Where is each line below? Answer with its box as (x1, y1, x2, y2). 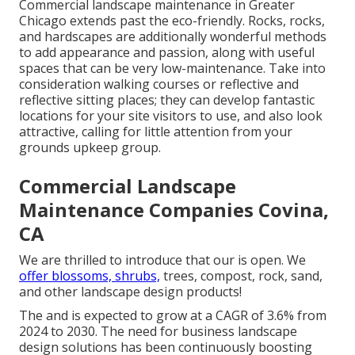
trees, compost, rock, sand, (160, 266, 323, 284)
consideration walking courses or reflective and (19, 74, 299, 93)
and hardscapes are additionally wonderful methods (19, 27, 326, 45)
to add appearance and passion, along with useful (19, 43, 315, 61)
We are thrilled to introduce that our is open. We (19, 250, 306, 269)
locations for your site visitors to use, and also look (19, 106, 323, 124)
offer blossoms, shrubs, (19, 266, 160, 284)
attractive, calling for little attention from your (19, 122, 292, 140)
